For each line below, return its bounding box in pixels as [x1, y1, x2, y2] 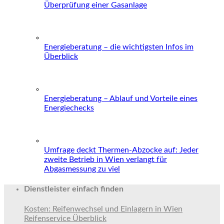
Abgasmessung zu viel [44, 164, 120, 173]
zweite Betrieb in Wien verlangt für [44, 155, 167, 163]
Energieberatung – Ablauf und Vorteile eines [44, 94, 197, 102]
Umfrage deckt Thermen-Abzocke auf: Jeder [44, 145, 198, 154]
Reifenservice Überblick [24, 214, 106, 223]
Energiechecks [44, 103, 94, 112]
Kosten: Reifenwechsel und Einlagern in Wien [24, 205, 182, 213]
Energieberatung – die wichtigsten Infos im [44, 42, 193, 51]
